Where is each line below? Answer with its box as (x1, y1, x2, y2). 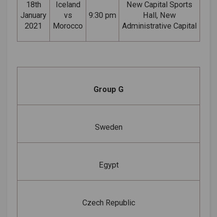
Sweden (94, 122, 123, 132)
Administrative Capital (122, 21, 197, 31)
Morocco (53, 21, 83, 31)
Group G (93, 84, 124, 94)
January (20, 10, 46, 20)
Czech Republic (82, 198, 135, 207)
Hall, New (143, 10, 176, 20)
